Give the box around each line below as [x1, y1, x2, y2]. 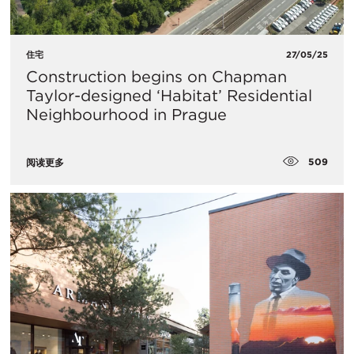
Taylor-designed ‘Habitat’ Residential [26, 86, 312, 106]
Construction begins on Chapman [26, 67, 287, 87]
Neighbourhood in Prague [26, 105, 227, 125]
